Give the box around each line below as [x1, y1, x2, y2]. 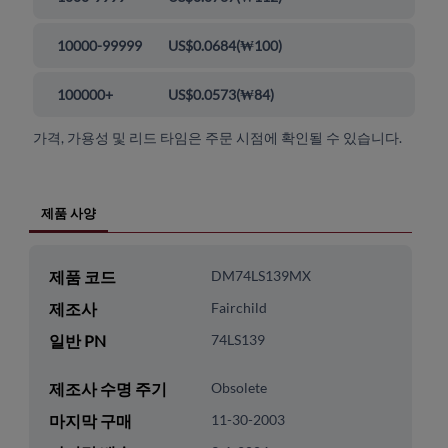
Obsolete [210, 379, 267, 397]
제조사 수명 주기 [48, 379, 167, 399]
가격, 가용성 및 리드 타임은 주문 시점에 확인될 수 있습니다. [33, 129, 403, 147]
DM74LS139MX [210, 267, 311, 285]
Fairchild [210, 299, 267, 317]
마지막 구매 [48, 411, 132, 431]
